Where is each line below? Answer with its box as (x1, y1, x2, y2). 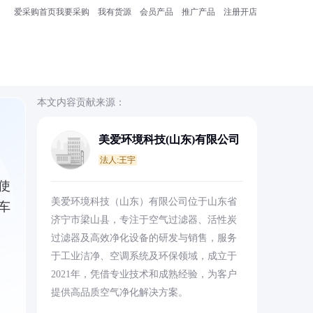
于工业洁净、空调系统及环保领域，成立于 (50, 251, 237, 261)
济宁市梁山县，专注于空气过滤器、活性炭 (50, 214, 237, 225)
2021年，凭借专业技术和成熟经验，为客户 (50, 269, 237, 279)
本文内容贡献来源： (36, 97, 125, 108)
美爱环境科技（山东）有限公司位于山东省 (50, 196, 237, 207)
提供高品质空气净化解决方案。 (50, 287, 188, 298)
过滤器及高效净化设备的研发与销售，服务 (50, 233, 237, 243)
